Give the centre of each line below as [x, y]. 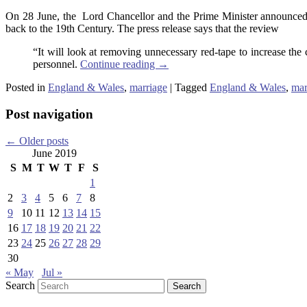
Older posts [42, 140]
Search [20, 285]
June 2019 [54, 153]
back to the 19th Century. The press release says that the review [142, 29]
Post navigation [49, 114]
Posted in [25, 88]
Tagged [191, 88]
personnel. [57, 64]
